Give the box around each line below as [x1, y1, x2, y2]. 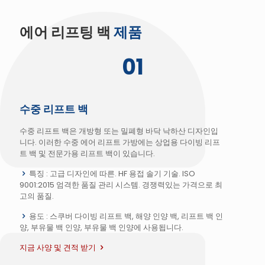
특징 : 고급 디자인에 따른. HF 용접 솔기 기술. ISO [27, 168, 195, 180]
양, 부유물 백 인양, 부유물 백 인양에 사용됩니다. [20, 222, 183, 234]
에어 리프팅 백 [20, 22, 114, 43]
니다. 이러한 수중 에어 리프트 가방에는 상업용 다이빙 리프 [20, 137, 220, 148]
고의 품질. [20, 190, 54, 202]
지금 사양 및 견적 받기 [20, 242, 96, 254]
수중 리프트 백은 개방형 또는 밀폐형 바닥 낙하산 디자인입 [20, 125, 218, 137]
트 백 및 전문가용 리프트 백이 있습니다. [20, 148, 155, 160]
